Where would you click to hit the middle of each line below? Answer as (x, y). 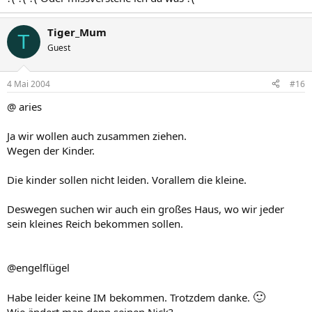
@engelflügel (38, 267)
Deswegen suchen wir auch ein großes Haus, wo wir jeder (146, 209)
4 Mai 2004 (29, 84)
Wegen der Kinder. (51, 150)
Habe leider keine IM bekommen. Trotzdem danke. (130, 297)
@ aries (24, 106)
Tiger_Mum (77, 32)
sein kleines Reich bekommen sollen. (95, 223)
